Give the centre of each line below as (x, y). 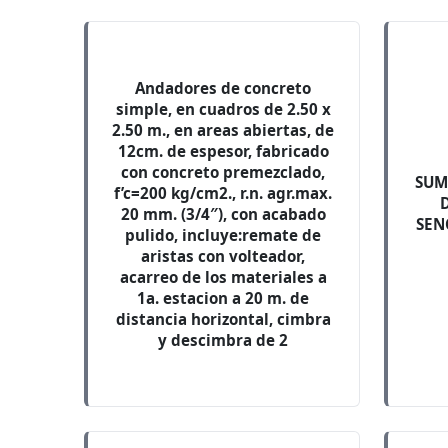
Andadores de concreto (223, 87)
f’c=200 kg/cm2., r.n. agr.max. (223, 192)
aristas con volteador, (223, 255)
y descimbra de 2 (223, 339)
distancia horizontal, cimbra (223, 318)
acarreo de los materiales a (223, 276)
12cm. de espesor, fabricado (223, 150)
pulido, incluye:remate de (223, 234)
